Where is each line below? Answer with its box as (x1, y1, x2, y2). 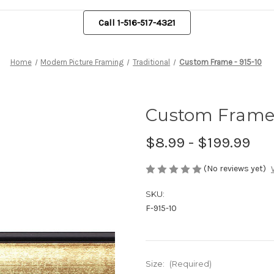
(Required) (169, 259, 212, 269)
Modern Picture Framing (40, 57, 124, 67)
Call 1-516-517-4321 (98, 17, 176, 28)
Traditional (133, 57, 171, 67)
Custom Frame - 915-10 (179, 57, 262, 67)
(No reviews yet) (204, 163, 266, 174)
